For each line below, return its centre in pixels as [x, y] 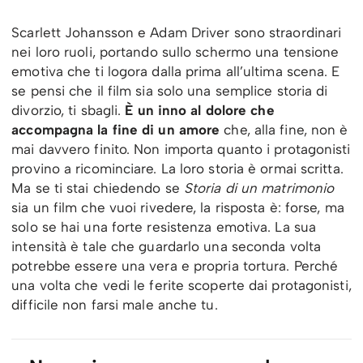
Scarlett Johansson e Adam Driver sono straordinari [177, 33]
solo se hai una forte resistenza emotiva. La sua [164, 227]
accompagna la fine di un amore [116, 130]
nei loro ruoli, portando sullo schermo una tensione [175, 52]
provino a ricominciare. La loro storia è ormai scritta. [177, 169]
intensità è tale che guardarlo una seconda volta [167, 247]
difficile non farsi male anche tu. [115, 305]
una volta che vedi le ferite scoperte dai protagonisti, [181, 286]
